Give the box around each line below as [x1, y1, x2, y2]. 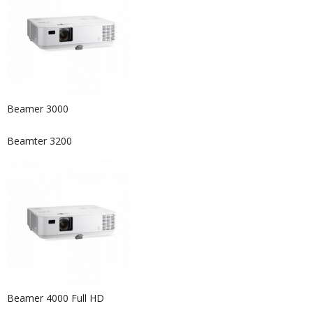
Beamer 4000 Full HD [7, 291, 104, 305]
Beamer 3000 [7, 102, 68, 116]
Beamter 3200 [7, 133, 72, 147]
